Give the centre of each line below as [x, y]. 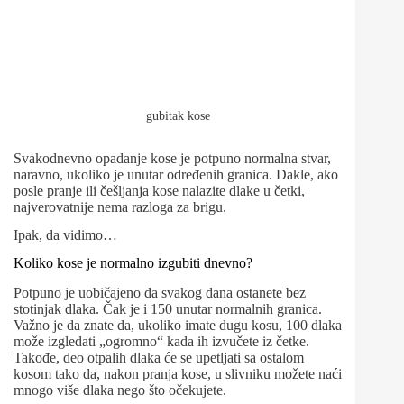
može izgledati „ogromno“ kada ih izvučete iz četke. [161, 341]
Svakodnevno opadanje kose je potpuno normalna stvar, [172, 159]
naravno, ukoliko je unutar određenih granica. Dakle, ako [176, 175]
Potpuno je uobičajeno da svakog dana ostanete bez [160, 292]
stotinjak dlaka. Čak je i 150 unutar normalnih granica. [168, 308]
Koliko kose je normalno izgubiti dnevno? [133, 262]
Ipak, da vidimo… [65, 235]
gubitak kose [178, 116]
